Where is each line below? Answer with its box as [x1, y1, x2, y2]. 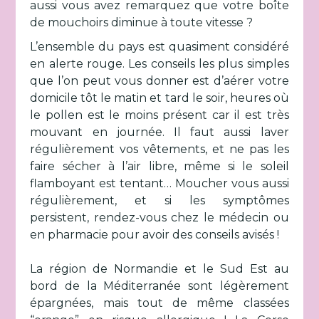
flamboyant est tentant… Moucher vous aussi [30, 177, 289, 190]
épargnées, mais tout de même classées [30, 296, 289, 310]
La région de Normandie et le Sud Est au [30, 262, 289, 276]
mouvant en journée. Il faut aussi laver [30, 125, 289, 139]
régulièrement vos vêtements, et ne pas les [30, 142, 289, 156]
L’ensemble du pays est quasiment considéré [30, 40, 289, 53]
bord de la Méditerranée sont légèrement [30, 279, 289, 293]
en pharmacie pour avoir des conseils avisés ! [30, 228, 280, 241]
